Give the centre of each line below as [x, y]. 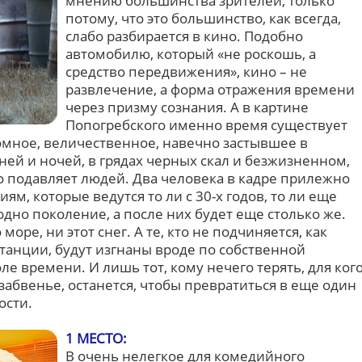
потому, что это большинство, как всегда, [203, 18]
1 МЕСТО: [96, 338]
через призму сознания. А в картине [187, 107]
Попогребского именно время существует [206, 125]
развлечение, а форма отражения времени [210, 89]
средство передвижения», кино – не [186, 72]
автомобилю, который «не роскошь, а [191, 54]
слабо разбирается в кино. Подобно [184, 36]
